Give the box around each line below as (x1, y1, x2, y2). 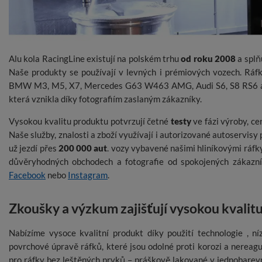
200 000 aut (58, 143, 108, 154)
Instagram (68, 170, 108, 181)
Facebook (9, 170, 46, 181)
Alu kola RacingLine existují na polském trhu (9, 53, 181, 64)
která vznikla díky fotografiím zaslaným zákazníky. (9, 94, 202, 105)
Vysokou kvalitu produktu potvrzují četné (9, 116, 171, 127)
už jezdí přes (9, 143, 58, 154)
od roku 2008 (181, 53, 236, 64)
